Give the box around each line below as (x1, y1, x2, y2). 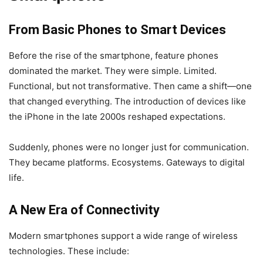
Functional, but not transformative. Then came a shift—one (9, 80, 252, 92)
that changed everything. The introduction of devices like (9, 95, 246, 107)
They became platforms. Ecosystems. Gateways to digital (9, 156, 245, 168)
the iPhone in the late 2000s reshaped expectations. (9, 110, 225, 122)
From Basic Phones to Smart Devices (9, 22, 226, 37)
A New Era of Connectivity (9, 202, 160, 217)
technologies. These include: (9, 245, 129, 257)
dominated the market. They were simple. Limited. (9, 65, 217, 76)
